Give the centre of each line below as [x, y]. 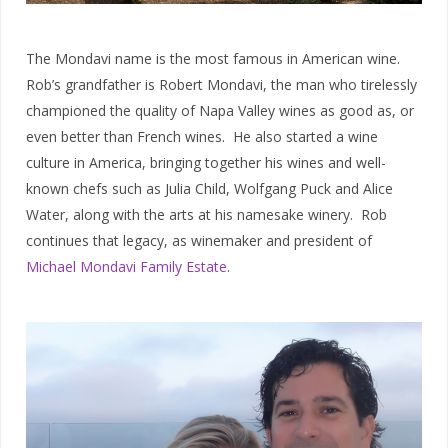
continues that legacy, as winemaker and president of [199, 241]
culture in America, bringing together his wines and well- [206, 163]
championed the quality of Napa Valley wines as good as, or [220, 111]
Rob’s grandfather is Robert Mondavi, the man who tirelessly [221, 85]
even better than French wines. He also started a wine [202, 137]
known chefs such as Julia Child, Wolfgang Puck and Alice [209, 189]
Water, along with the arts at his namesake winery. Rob [206, 215]
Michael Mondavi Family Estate [126, 267]
